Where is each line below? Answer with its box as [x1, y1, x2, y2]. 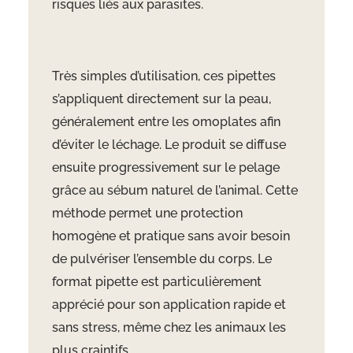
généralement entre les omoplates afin [51, 114, 281, 130]
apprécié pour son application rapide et [51, 297, 286, 313]
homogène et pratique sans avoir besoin [51, 229, 290, 244]
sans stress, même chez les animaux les [51, 320, 286, 336]
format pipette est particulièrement [51, 274, 262, 290]
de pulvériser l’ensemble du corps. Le [51, 251, 272, 267]
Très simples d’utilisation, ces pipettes [51, 69, 276, 84]
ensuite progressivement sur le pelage [51, 160, 280, 176]
